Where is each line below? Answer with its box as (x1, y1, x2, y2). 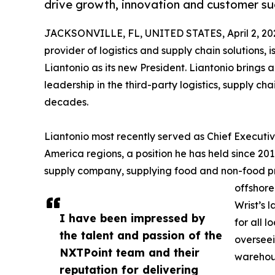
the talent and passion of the (60, 228, 222, 242)
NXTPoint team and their (60, 246, 199, 260)
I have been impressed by (60, 211, 205, 225)
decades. (44, 96, 88, 109)
